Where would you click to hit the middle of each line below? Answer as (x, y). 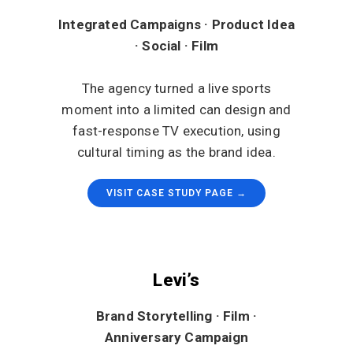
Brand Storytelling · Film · (176, 316)
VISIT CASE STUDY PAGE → (176, 193)
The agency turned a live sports (176, 88)
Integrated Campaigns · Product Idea (176, 24)
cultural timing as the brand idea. (176, 152)
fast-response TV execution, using (176, 131)
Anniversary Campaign (176, 337)
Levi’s (176, 280)
